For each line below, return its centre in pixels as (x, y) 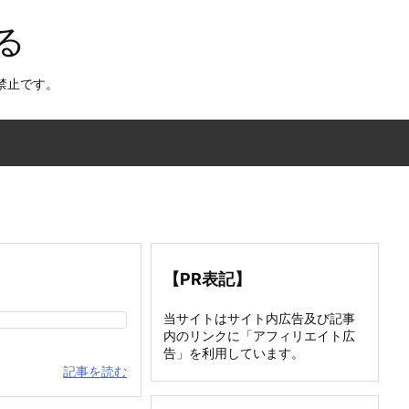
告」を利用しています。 (234, 353)
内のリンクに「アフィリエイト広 (259, 336)
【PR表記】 (207, 279)
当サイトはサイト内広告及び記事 (259, 318)
